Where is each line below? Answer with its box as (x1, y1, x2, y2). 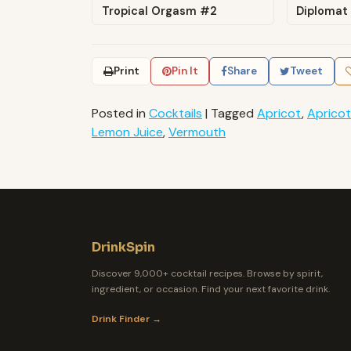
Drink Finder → (92, 313, 161, 326)
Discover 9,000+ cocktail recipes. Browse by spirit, (92, 266, 323, 280)
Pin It (171, 64, 198, 78)
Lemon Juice (92, 124, 163, 141)
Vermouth (168, 124, 226, 141)
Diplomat (296, 3, 349, 18)
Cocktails (149, 105, 202, 122)
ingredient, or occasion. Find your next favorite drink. (92, 282, 330, 295)
